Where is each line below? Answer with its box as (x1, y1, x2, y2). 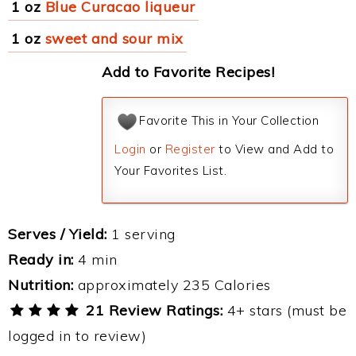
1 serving (106, 225, 176, 243)
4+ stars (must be (222, 301, 347, 319)
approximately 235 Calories (73, 276, 271, 294)
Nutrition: (8, 276, 73, 294)
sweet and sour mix (44, 29, 184, 48)
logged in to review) (8, 327, 146, 345)
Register (164, 141, 215, 157)
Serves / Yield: (8, 225, 107, 243)
